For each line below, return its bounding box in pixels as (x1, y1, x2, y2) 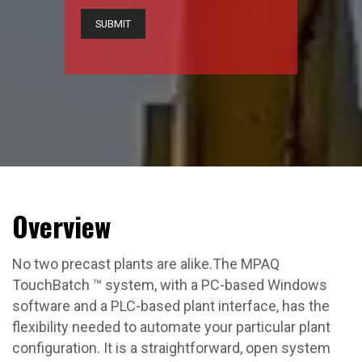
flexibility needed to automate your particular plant (12, 318, 330, 335)
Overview (12, 205, 111, 246)
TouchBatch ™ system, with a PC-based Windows (12, 276, 327, 293)
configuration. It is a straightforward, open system (12, 339, 330, 356)
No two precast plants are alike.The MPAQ (12, 255, 280, 272)
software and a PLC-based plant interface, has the (12, 297, 330, 314)
